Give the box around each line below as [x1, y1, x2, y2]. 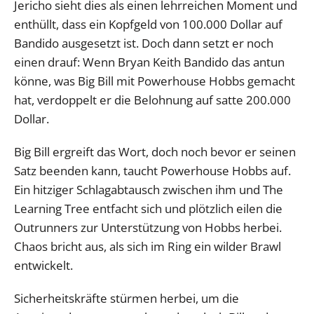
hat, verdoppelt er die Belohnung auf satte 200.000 [14, 91, 291, 108]
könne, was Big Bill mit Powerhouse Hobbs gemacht [14, 72, 295, 89]
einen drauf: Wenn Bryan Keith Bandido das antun [14, 53, 285, 70]
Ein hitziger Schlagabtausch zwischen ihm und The [14, 181, 283, 198]
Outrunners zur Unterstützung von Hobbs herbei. [14, 219, 282, 235]
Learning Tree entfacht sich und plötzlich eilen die [14, 200, 282, 217]
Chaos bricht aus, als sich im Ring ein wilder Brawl [14, 238, 281, 254]
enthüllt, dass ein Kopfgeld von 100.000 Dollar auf [14, 15, 282, 32]
